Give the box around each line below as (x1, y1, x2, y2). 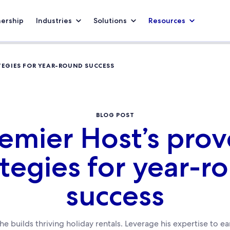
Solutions (93, 16, 127, 25)
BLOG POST (95, 111, 135, 119)
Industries (36, 16, 72, 25)
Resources (148, 16, 185, 25)
